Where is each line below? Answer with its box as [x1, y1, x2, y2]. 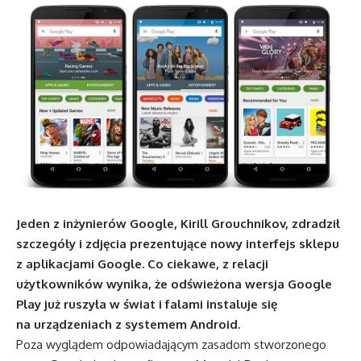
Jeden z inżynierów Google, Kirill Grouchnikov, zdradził [16, 216, 340, 232]
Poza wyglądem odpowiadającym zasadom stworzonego [16, 337, 326, 353]
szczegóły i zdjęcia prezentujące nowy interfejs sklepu [16, 236, 339, 252]
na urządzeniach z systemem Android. [16, 317, 240, 333]
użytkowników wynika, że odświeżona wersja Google [16, 276, 332, 293]
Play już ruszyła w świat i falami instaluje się [16, 297, 277, 313]
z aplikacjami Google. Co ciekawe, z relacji [16, 256, 268, 272]
